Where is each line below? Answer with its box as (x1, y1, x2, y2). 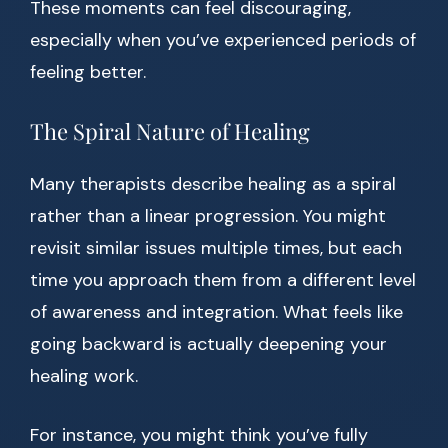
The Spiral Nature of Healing (30, 116, 310, 147)
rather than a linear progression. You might (30, 204, 386, 229)
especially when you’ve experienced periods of (30, 28, 416, 53)
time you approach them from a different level (30, 268, 416, 293)
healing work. (30, 364, 138, 389)
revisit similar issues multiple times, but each (30, 236, 402, 261)
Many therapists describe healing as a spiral (30, 172, 396, 197)
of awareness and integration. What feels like (30, 300, 403, 325)
